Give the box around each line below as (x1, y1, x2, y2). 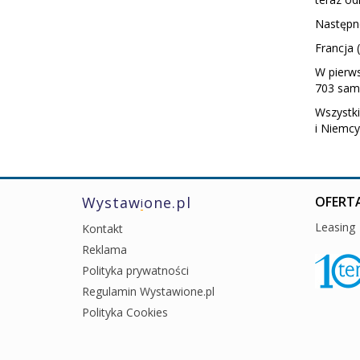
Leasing (315, 219, 355, 235)
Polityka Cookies (82, 304, 168, 320)
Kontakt (82, 220, 123, 236)
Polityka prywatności (82, 262, 189, 278)
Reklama (82, 241, 127, 257)
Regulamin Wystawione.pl (82, 283, 215, 299)
